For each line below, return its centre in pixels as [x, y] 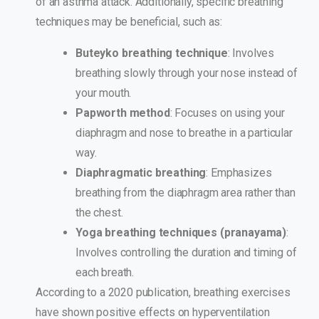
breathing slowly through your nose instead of [187, 73]
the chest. [99, 213]
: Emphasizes [239, 173]
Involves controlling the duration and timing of [186, 253]
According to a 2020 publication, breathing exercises [163, 293]
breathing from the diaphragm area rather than [185, 193]
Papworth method [123, 113]
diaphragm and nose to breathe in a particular [184, 133]
